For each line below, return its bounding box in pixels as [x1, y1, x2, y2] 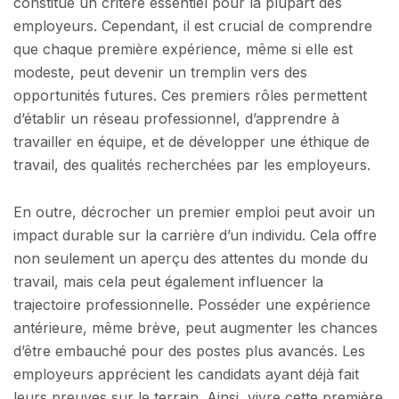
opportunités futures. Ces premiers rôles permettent [13, 85, 367, 104]
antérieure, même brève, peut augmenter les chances [13, 319, 378, 338]
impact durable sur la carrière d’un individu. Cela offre [13, 226, 377, 245]
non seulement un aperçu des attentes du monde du [13, 249, 368, 268]
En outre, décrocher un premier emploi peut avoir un [13, 203, 375, 222]
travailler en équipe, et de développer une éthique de [13, 132, 370, 151]
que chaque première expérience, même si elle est [13, 39, 353, 58]
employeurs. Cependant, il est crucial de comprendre [13, 16, 372, 35]
